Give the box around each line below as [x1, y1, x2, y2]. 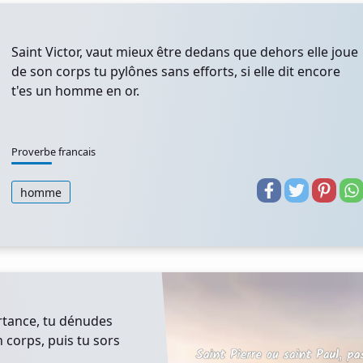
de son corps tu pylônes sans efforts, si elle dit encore [11, 62, 340, 80]
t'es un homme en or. [11, 82, 139, 100]
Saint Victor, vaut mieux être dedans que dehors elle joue [11, 43, 358, 61]
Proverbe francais [11, 144, 96, 159]
